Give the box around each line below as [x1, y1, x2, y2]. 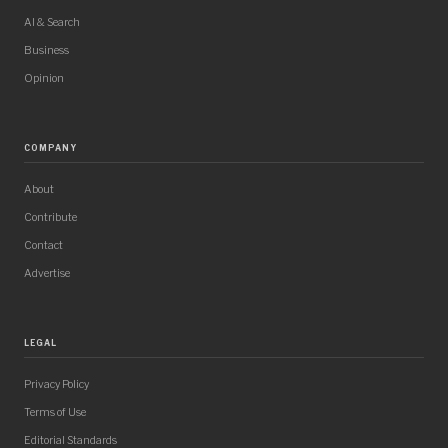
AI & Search [24, 16, 80, 30]
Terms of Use [24, 406, 86, 420]
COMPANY [24, 143, 77, 154]
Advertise [24, 267, 70, 281]
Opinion [24, 72, 64, 86]
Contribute [24, 211, 77, 225]
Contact [24, 239, 63, 253]
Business [24, 44, 69, 58]
